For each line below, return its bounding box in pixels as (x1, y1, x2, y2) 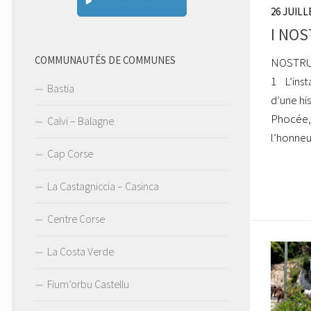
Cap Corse (47, 146, 93, 161)
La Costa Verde (47, 244, 114, 259)
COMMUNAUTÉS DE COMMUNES (35, 53, 176, 67)
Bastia (47, 81, 74, 96)
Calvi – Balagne (47, 114, 114, 128)
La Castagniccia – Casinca (47, 179, 159, 194)
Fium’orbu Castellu (47, 277, 129, 292)
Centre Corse (47, 212, 105, 226)
